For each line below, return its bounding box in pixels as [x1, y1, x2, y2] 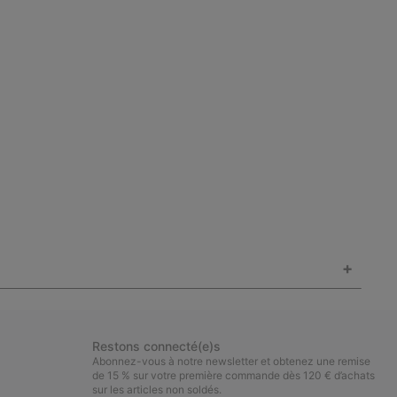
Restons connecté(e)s [92, 338, 221, 354]
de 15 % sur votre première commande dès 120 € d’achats [92, 368, 375, 382]
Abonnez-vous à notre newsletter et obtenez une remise [92, 354, 370, 368]
